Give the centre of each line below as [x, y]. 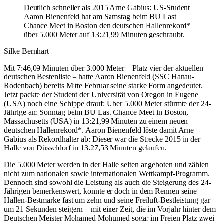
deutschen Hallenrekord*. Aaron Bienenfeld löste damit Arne [99, 130]
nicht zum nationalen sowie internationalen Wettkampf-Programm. [107, 173]
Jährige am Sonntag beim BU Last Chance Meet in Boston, [96, 112]
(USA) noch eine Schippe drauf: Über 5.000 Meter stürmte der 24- [108, 103]
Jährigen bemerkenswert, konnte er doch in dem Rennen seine [100, 191]
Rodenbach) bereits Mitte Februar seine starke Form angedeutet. [103, 85]
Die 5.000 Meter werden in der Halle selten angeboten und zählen [106, 164]
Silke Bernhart [26, 51]
